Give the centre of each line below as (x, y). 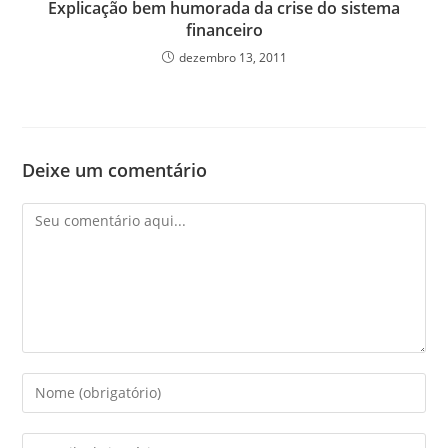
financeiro (224, 29)
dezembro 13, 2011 (232, 57)
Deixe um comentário (115, 169)
